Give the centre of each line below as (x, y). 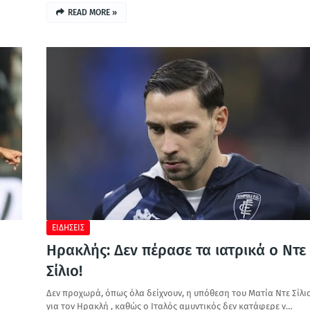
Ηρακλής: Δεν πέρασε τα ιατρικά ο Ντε (176, 250)
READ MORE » (92, 12)
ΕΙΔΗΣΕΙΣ (68, 228)
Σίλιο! (64, 271)
